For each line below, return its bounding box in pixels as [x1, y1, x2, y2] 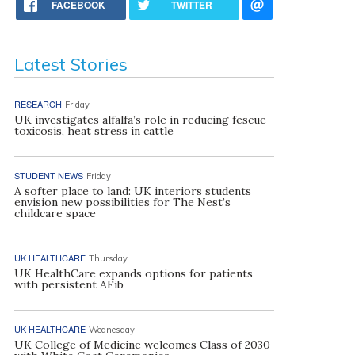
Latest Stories [13, 53, 128, 75]
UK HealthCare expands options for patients [13, 266, 253, 281]
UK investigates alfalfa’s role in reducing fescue [13, 113, 266, 127]
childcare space [13, 206, 96, 220]
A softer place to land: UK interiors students [13, 184, 251, 198]
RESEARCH [13, 97, 62, 110]
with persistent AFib [13, 277, 124, 292]
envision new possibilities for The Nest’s [13, 195, 231, 209]
